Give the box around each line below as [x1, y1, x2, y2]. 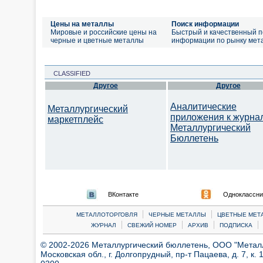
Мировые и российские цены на [50, 28, 157, 36]
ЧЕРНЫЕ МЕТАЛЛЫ [149, 211, 206, 218]
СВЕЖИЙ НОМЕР [127, 222, 177, 228]
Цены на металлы [50, 20, 114, 28]
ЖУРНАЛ [90, 222, 116, 228]
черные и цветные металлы [50, 36, 144, 45]
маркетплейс [48, 114, 103, 124]
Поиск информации [171, 20, 239, 28]
